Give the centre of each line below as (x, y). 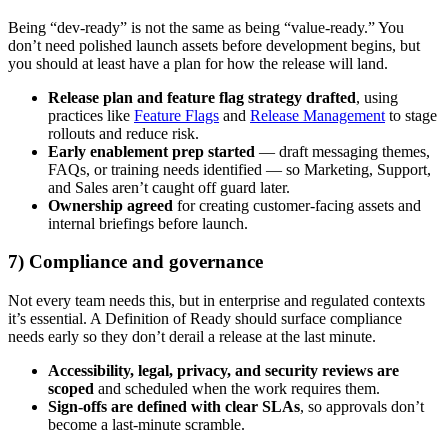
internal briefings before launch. (148, 223)
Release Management (317, 115)
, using (377, 97)
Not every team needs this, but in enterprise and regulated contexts (216, 301)
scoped (71, 389)
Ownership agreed (110, 205)
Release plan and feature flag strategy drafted (202, 97)
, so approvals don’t (362, 407)
